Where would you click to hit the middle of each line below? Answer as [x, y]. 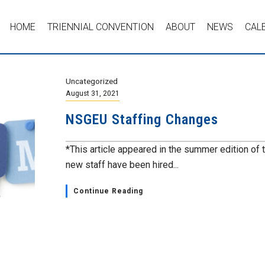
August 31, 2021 [93, 93]
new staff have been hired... [122, 165]
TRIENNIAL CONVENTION [101, 27]
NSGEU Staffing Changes [142, 119]
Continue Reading [108, 191]
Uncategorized [92, 81]
